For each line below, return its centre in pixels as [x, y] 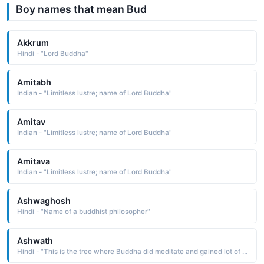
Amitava [33, 161]
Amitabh [34, 82]
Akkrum [33, 42]
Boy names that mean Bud [81, 9]
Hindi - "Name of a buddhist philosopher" [83, 212]
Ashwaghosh [44, 201]
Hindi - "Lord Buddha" [52, 53]
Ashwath [35, 240]
